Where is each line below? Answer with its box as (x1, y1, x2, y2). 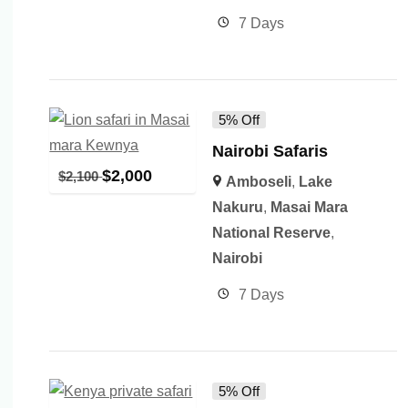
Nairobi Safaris (211, 141, 332, 160)
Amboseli (225, 173, 291, 189)
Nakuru (211, 199, 263, 215)
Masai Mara (270, 199, 348, 215)
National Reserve (211, 224, 331, 240)
